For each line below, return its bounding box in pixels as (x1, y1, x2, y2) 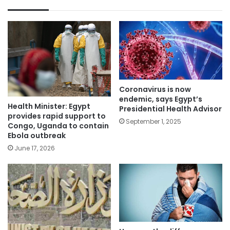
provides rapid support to (8, 111, 106, 121)
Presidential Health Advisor (119, 103, 222, 114)
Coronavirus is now (119, 84, 191, 94)
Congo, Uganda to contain (8, 121, 109, 131)
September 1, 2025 (126, 117, 181, 126)
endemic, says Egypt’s (119, 93, 202, 104)
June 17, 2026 (14, 144, 55, 152)
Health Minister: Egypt (8, 101, 90, 111)
